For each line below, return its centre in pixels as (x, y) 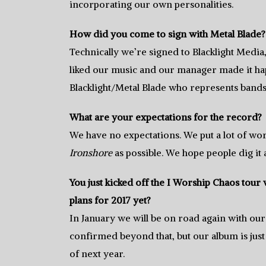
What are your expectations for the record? (166, 117)
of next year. (97, 253)
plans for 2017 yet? (110, 200)
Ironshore (91, 152)
